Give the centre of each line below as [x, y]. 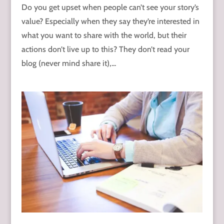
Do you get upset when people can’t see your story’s [110, 7]
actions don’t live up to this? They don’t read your [105, 49]
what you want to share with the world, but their [104, 35]
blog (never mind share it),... [68, 63]
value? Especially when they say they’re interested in [110, 21]
